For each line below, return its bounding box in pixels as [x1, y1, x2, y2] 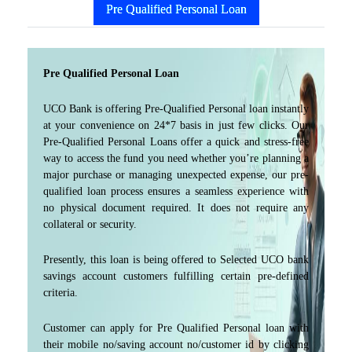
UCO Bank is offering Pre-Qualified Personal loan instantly [43, 103, 309, 115]
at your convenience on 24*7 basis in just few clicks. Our [43, 119, 309, 131]
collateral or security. [43, 218, 137, 230]
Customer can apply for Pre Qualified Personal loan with [43, 322, 309, 334]
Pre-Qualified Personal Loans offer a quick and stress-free [43, 136, 309, 148]
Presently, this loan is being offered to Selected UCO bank [43, 254, 309, 266]
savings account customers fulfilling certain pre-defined [43, 270, 309, 282]
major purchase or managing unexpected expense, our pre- [43, 169, 309, 181]
